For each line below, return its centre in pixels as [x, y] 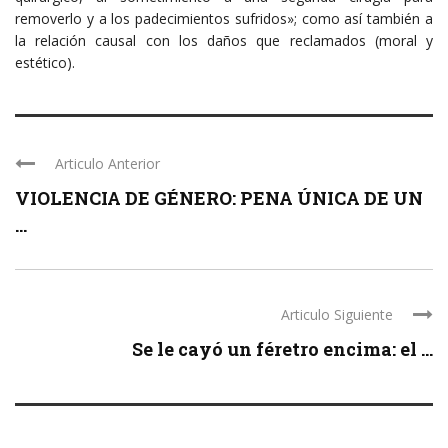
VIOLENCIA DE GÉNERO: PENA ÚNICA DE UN [219, 198]
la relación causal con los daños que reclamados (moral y [224, 41]
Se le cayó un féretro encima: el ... [282, 349]
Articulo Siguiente [337, 315]
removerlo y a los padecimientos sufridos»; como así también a [224, 19]
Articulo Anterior [107, 164]
